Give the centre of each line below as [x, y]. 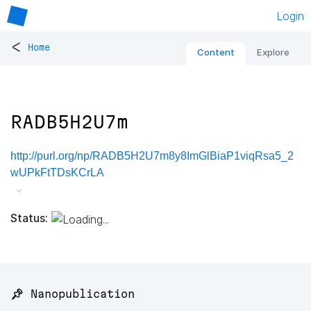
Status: [29, 218]
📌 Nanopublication [73, 294]
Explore [273, 52]
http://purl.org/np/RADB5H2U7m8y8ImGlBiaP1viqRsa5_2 [152, 156]
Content [216, 52]
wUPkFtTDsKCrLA [57, 173]
